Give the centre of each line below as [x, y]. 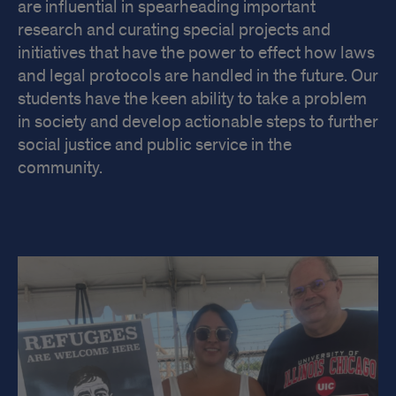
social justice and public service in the [155, 145]
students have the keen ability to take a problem [192, 99]
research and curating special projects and [174, 30]
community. [60, 168]
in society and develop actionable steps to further [198, 122]
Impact [62, 251]
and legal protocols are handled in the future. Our [198, 76]
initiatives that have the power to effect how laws [196, 53]
